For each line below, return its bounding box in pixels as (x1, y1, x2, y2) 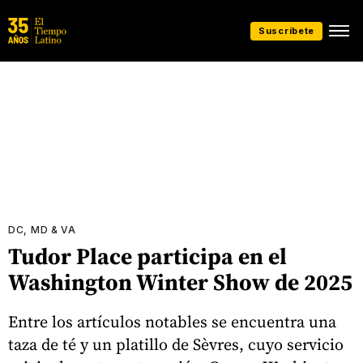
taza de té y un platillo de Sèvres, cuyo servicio (8, 332, 344, 356)
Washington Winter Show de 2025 (8, 267, 352, 297)
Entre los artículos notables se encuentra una (8, 310, 336, 333)
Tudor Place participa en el (8, 241, 287, 271)
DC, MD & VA (8, 224, 76, 236)
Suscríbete (258, 24, 314, 36)
